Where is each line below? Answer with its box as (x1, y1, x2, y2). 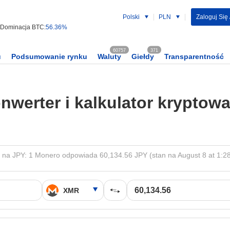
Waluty (98, 52, 121, 61)
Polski (122, 13, 140, 21)
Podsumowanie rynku (11, 52, 87, 61)
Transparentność (164, 52, 224, 61)
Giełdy (131, 52, 154, 61)
